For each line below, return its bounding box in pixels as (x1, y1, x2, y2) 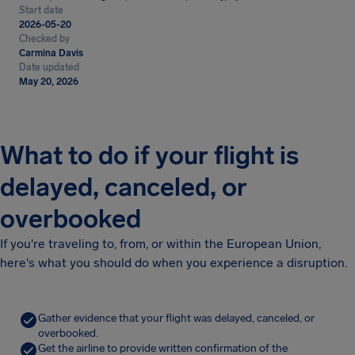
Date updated (19, 62, 79, 73)
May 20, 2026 (19, 76, 78, 87)
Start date (19, 5, 63, 16)
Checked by (19, 33, 70, 44)
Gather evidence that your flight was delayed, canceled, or (38, 311, 315, 325)
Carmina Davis (19, 48, 83, 59)
